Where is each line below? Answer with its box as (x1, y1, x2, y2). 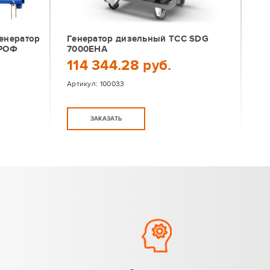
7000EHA (66, 43, 108, 55)
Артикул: (66, 80, 100, 88)
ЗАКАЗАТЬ (90, 115, 122, 122)
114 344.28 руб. (66, 57, 172, 74)
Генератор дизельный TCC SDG (66, 33, 209, 45)
